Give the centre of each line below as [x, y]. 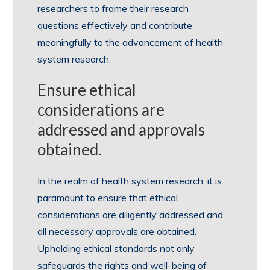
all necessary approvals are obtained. [117, 231]
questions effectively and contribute [115, 25]
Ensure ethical [87, 90]
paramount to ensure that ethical [108, 198]
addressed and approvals [121, 130]
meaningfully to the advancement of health [130, 42]
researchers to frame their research [113, 8]
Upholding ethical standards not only [116, 248]
